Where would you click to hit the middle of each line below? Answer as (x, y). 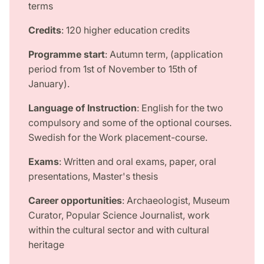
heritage (46, 245)
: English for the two (180, 108)
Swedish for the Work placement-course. (118, 138)
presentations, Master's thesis (93, 176)
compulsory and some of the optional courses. (130, 123)
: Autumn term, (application (164, 55)
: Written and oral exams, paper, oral (138, 162)
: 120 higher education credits (126, 30)
